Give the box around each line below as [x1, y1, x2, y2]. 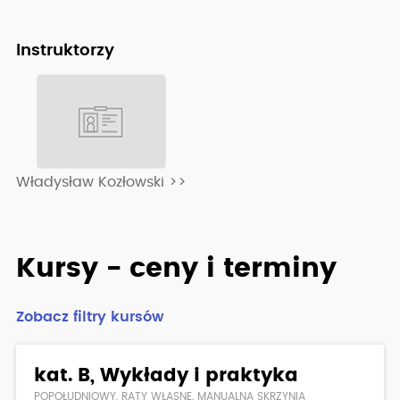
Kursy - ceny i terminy [16, 255, 337, 282]
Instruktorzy [16, 43, 114, 59]
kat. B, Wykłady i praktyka [34, 366, 298, 385]
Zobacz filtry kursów [16, 310, 164, 324]
